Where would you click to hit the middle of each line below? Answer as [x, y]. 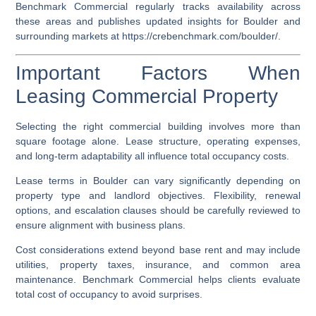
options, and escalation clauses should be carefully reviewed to [158, 210]
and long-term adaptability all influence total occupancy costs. [153, 156]
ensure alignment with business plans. [101, 225]
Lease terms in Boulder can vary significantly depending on [158, 180]
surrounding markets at [69, 36]
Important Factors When [158, 73]
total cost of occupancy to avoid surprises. [109, 294]
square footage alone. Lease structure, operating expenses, [158, 141]
